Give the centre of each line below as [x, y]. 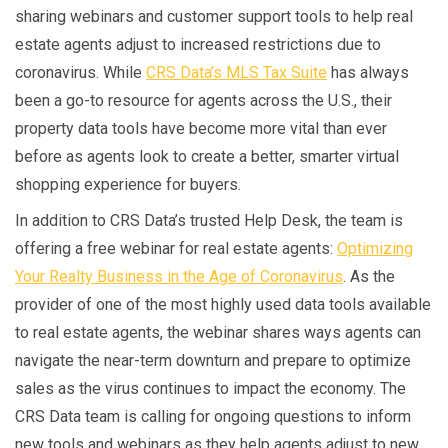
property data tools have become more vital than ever [201, 129]
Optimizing [375, 249]
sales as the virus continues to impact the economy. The [210, 389]
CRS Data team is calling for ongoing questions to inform [213, 417]
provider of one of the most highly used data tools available [223, 305]
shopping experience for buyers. [128, 185]
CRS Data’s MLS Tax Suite [236, 73]
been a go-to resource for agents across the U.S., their [203, 101]
